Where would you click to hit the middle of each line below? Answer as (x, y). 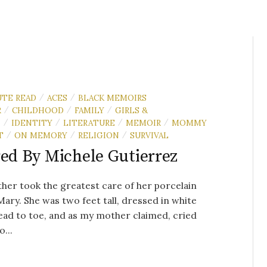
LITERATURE (89, 122)
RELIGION (99, 135)
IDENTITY (32, 122)
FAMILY (89, 110)
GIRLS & (131, 110)
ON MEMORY (41, 135)
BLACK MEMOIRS (112, 97)
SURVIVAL (149, 135)
